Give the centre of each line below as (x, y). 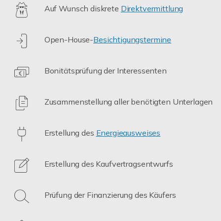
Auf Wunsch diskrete (82, 8)
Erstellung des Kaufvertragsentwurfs (109, 164)
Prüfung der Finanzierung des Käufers (110, 195)
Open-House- (69, 39)
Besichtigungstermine (132, 39)
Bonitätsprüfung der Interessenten (105, 70)
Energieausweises (128, 132)
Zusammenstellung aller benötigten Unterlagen (129, 101)
